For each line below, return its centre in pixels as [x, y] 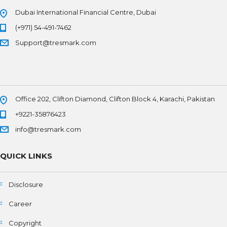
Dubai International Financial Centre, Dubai [86, 12]
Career [20, 204]
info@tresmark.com [48, 129]
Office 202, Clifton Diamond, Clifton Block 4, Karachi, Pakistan [115, 99]
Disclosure [26, 185]
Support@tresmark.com [56, 43]
